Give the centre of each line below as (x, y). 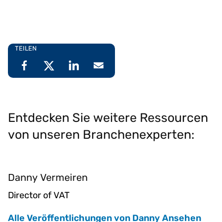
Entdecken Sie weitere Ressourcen (108, 117)
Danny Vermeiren (48, 177)
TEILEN (26, 48)
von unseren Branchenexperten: (101, 134)
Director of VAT (39, 195)
